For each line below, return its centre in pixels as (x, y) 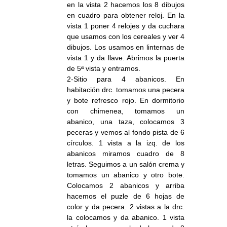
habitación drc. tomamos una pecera (126, 90)
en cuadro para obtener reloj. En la (126, 15)
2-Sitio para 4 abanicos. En (126, 79)
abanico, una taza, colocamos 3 (126, 122)
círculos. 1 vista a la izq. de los (126, 143)
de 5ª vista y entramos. (104, 69)
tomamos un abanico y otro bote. (126, 175)
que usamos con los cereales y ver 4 (126, 37)
